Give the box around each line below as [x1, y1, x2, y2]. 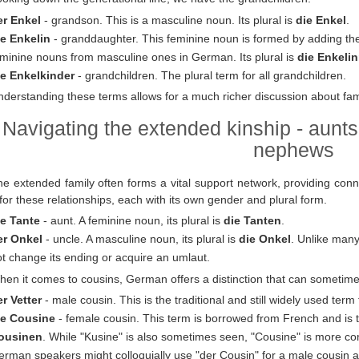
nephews [253, 139, 334, 162]
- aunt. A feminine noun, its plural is [40, 214, 224, 228]
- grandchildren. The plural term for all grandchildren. [75, 68, 346, 82]
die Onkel [239, 232, 291, 246]
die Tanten [224, 214, 281, 228]
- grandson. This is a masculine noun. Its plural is [41, 13, 296, 26]
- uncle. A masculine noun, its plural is [42, 232, 239, 246]
